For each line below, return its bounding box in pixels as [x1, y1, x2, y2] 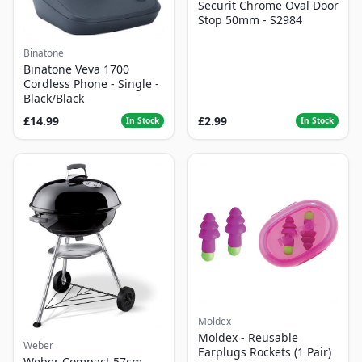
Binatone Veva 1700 [23, 61, 129, 78]
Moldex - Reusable [198, 330, 298, 346]
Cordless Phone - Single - [23, 76, 159, 92]
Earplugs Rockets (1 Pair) [198, 344, 331, 360]
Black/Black [23, 90, 84, 107]
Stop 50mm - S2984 [198, 12, 302, 27]
